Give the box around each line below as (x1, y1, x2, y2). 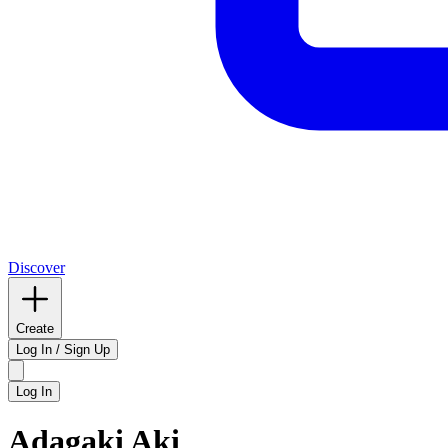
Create (16, 321, 54, 336)
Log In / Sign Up (16, 342, 110, 357)
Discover (8, 259, 65, 276)
